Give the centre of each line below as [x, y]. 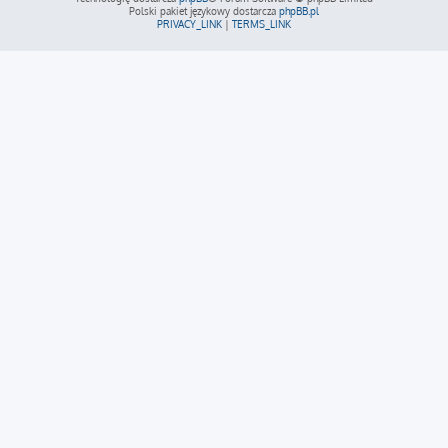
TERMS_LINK [261, 24]
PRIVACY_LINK [189, 24]
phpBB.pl [299, 11]
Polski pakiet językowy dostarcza [204, 11]
